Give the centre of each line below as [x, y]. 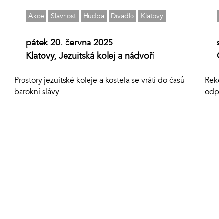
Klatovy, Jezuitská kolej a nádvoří [90, 56]
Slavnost [64, 16]
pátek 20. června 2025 [70, 43]
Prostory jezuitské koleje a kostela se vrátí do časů [100, 80]
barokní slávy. [38, 92]
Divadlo [123, 16]
